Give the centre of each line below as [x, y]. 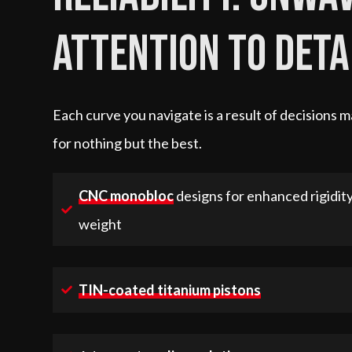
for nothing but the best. [128, 143]
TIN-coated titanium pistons [170, 290]
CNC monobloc [126, 195]
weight [101, 224]
